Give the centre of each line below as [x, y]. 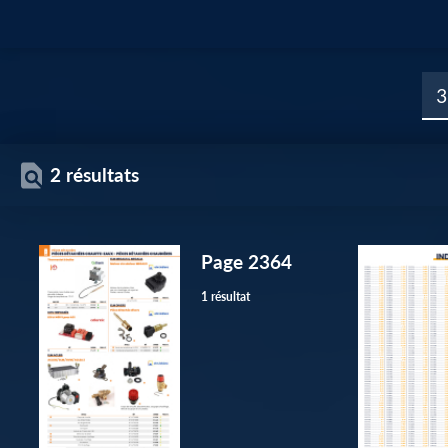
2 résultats [95, 175]
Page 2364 [247, 262]
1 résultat [226, 297]
